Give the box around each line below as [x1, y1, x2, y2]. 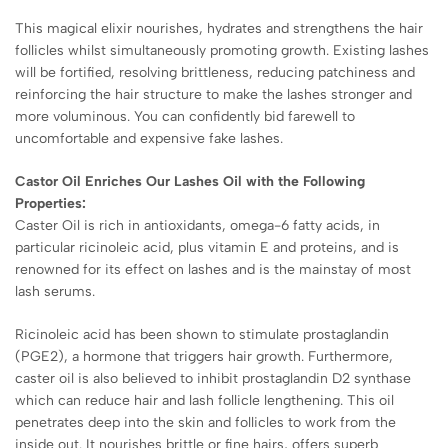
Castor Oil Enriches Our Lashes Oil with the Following [15, 172, 365, 190]
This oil [347, 391, 394, 409]
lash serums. [15, 282, 95, 300]
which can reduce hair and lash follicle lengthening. [15, 391, 347, 409]
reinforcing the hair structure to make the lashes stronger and [15, 85, 412, 103]
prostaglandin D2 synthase [242, 369, 411, 387]
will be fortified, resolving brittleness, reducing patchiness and [15, 63, 415, 81]
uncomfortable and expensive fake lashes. [15, 129, 283, 147]
